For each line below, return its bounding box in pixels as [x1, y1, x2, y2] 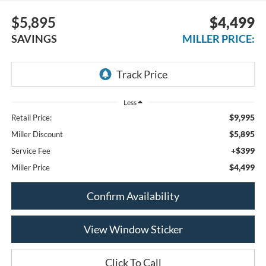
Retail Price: [11, 113, 52, 123]
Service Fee [11, 146, 50, 156]
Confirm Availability [87, 189, 179, 203]
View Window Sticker [83, 223, 183, 236]
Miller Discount [11, 129, 63, 140]
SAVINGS [11, 31, 57, 45]
